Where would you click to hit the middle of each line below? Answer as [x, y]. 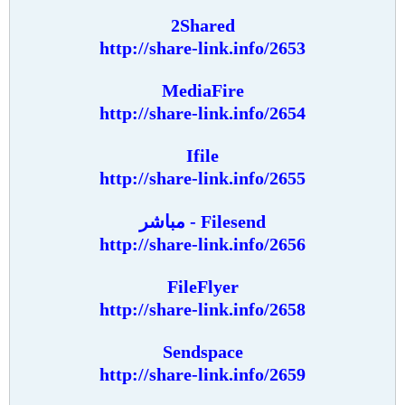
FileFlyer [202, 287]
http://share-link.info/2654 [202, 113]
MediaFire [202, 90]
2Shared [202, 25]
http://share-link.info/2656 [202, 244]
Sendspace [202, 352]
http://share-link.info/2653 [202, 48]
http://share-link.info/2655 [202, 178]
